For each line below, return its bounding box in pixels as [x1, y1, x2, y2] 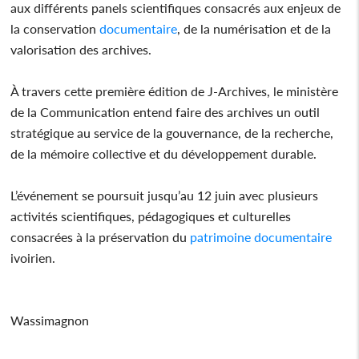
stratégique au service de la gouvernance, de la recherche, [10, 124, 334, 140]
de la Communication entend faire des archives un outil [10, 103, 321, 119]
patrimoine [187, 228, 252, 244]
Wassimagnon [10, 312, 90, 328]
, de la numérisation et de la [177, 20, 332, 36]
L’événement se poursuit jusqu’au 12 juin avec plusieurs [10, 187, 319, 203]
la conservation [10, 20, 97, 36]
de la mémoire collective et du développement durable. [10, 145, 317, 161]
